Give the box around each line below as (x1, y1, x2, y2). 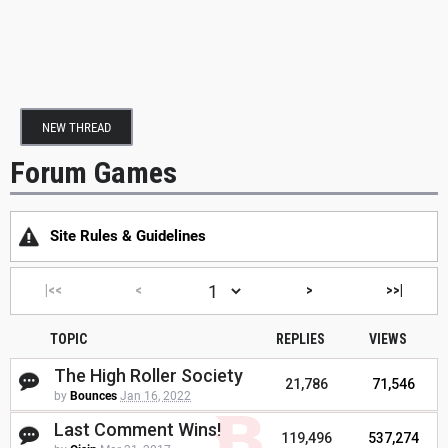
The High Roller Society (54, 365, 243, 387)
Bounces (70, 389, 117, 404)
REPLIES (275, 331, 325, 348)
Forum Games (10, 154, 177, 190)
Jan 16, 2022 (120, 389, 191, 404)
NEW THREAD (42, 120, 111, 135)
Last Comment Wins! (54, 419, 221, 441)
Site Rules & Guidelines (50, 227, 206, 246)
